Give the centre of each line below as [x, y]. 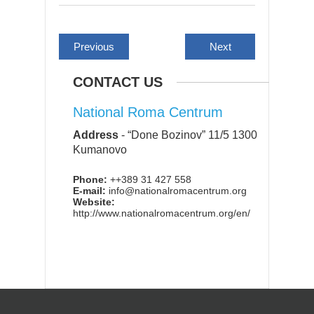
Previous [94, 46]
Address [96, 135]
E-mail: [89, 190]
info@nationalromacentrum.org [176, 190]
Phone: [90, 179]
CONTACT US [118, 82]
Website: [94, 202]
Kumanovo [100, 149]
